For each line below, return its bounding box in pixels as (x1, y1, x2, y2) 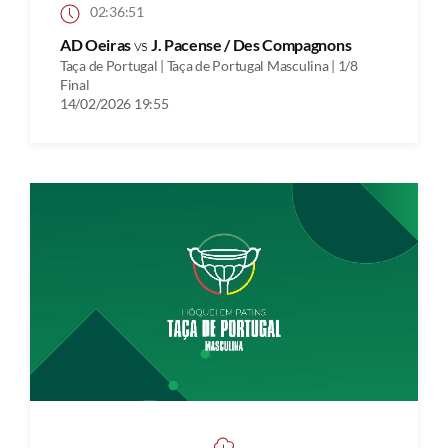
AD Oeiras (60, 34, 134, 54)
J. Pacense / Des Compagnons (150, 34, 352, 54)
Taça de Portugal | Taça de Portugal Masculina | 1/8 (60, 56, 358, 74)
